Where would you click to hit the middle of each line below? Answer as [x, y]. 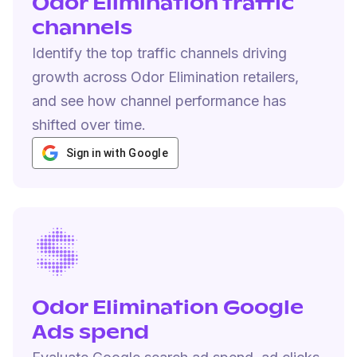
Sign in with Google [117, 153]
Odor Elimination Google [168, 308]
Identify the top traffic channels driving [159, 53]
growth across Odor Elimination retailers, [165, 77]
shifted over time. [89, 125]
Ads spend [90, 333]
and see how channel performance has [159, 101]
